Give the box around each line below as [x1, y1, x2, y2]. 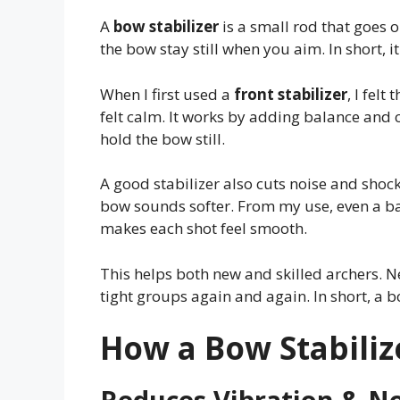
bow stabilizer [113, 16, 219, 37]
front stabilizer [234, 83, 347, 104]
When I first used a [100, 83, 234, 104]
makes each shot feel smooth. [100, 218, 307, 239]
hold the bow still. [100, 128, 225, 149]
